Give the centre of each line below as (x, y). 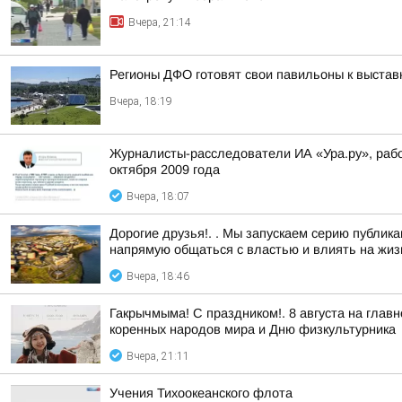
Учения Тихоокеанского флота (201, 393)
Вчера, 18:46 (158, 276)
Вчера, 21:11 (158, 356)
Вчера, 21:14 (160, 22)
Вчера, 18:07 (158, 197)
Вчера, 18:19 (141, 101)
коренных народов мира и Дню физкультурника (253, 329)
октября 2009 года (165, 170)
